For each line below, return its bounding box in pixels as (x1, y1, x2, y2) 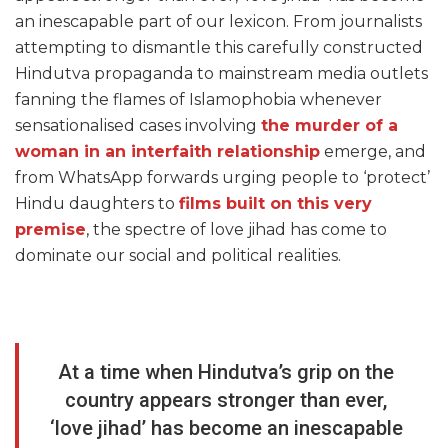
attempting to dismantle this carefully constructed (15, 38, 423, 57)
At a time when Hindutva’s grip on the (58, 360, 394, 384)
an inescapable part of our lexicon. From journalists (15, 12, 422, 31)
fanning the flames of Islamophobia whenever (15, 90, 382, 109)
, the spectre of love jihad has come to (86, 220, 387, 239)
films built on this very (179, 194, 372, 213)
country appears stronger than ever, (65, 388, 387, 412)
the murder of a (261, 116, 398, 135)
